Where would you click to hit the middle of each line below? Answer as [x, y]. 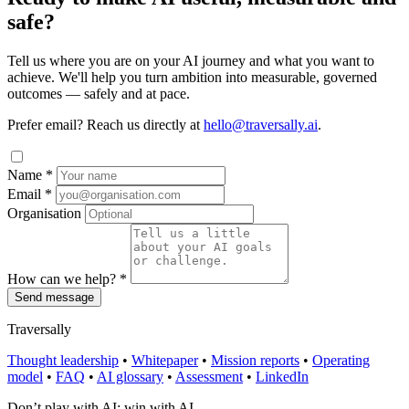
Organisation [44, 214]
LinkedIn [282, 377]
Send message [54, 298]
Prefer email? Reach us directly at [105, 125]
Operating [341, 361]
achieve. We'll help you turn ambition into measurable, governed [192, 78]
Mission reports [255, 361]
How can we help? [63, 279]
